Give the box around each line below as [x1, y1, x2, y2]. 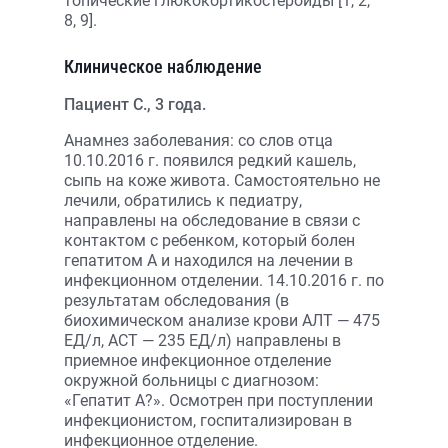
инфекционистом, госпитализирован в [64, 411, 352, 430]
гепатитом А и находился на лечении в [64, 251, 353, 270]
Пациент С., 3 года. [64, 95, 206, 114]
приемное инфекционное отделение [64, 351, 331, 370]
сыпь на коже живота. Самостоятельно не [64, 171, 380, 190]
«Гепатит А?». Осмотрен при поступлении [64, 391, 373, 410]
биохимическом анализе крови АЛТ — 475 [64, 311, 380, 330]
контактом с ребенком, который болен [64, 231, 355, 250]
